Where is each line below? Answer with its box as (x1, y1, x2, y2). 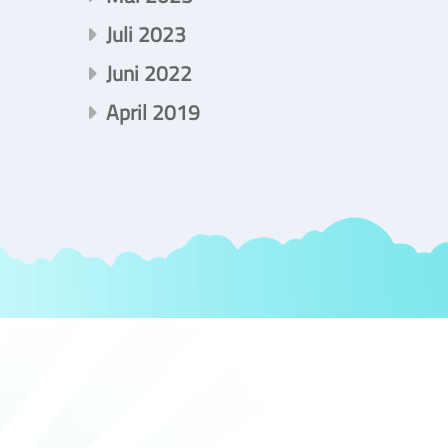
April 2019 (105, 96, 200, 129)
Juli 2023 (105, 18, 186, 51)
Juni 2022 (105, 57, 192, 90)
